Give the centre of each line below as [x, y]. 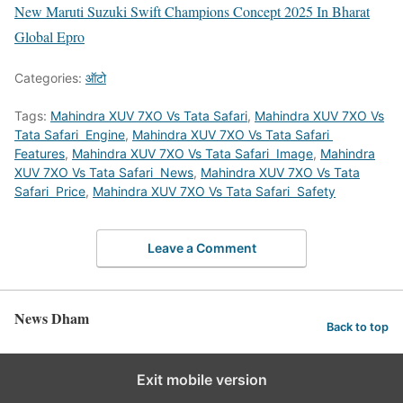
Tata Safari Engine [70, 135]
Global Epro [49, 37]
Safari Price [50, 192]
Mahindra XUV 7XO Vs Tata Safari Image [193, 154]
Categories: [50, 78]
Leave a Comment [201, 247]
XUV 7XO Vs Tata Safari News [104, 173]
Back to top [358, 327]
